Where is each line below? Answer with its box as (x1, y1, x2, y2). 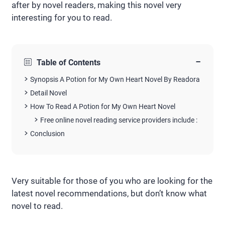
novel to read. (12, 201, 63, 211)
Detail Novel (30, 89, 67, 97)
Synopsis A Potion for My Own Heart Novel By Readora (30, 75, 200, 84)
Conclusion (30, 129, 65, 138)
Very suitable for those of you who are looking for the (12, 176, 212, 186)
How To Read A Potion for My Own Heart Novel (30, 102, 175, 110)
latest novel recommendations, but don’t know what (12, 188, 207, 199)
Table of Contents (37, 58, 100, 68)
